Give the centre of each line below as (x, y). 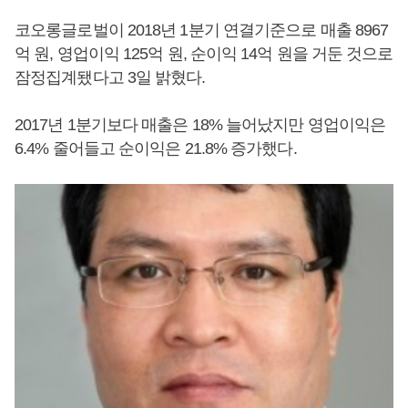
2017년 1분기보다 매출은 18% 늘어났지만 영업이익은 (200, 125)
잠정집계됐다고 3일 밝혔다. (110, 77)
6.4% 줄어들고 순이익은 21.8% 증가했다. (156, 148)
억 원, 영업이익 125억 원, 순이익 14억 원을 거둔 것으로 (204, 54)
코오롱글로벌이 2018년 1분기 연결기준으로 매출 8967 (202, 30)
